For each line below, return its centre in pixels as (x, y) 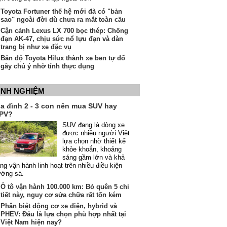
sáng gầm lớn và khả (93, 157)
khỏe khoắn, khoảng (92, 149)
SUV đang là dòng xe (93, 125)
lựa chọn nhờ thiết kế (94, 141)
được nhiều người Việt (96, 133)
